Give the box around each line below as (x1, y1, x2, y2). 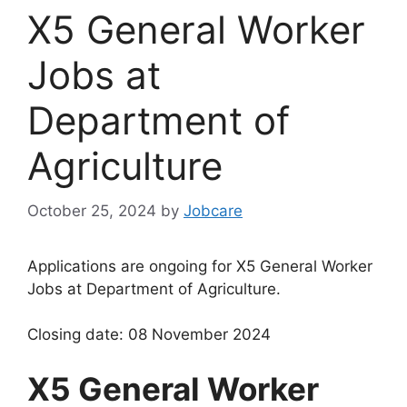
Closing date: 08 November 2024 (27, 325, 271, 344)
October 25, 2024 (27, 201, 156, 220)
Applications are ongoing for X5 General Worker (27, 256, 372, 275)
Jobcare (184, 201, 243, 220)
